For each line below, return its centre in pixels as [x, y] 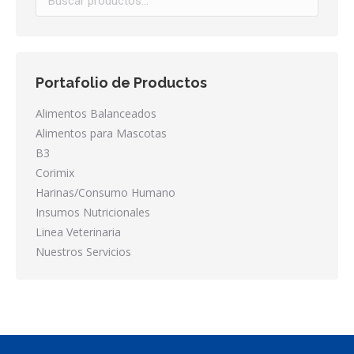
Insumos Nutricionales [93, 212]
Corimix [55, 173]
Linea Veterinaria [78, 232]
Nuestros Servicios [83, 252]
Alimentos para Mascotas [101, 133]
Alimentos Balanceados [96, 113]
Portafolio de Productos [121, 83]
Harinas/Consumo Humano [105, 192]
